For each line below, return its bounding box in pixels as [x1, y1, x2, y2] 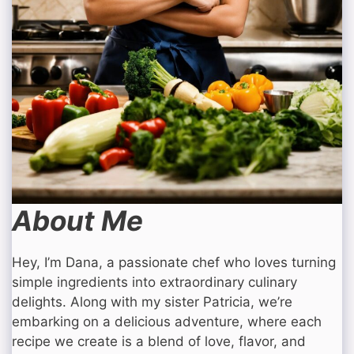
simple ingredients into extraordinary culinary [12, 273, 297, 290]
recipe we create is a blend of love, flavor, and [12, 333, 306, 349]
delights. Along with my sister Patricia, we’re [12, 293, 292, 310]
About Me [12, 203, 143, 237]
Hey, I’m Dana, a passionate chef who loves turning [12, 254, 336, 270]
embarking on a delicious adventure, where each [12, 313, 322, 330]
